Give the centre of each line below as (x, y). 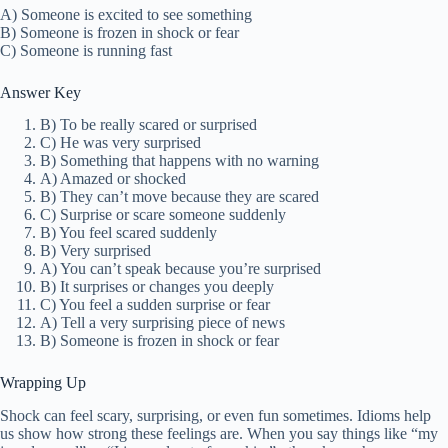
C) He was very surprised (120, 143)
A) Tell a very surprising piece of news (162, 323)
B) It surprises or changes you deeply (157, 287)
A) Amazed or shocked (113, 179)
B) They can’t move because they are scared (179, 197)
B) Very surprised (95, 251)
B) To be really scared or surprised (148, 125)
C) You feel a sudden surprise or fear (155, 305)
